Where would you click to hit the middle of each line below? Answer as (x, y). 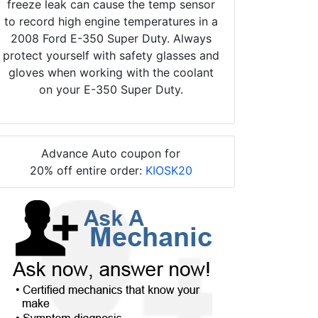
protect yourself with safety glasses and (111, 55)
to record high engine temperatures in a (111, 21)
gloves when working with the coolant (111, 72)
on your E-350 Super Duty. (111, 89)
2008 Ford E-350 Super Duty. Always (111, 38)
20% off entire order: (87, 170)
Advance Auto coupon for (111, 153)
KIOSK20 (169, 170)
